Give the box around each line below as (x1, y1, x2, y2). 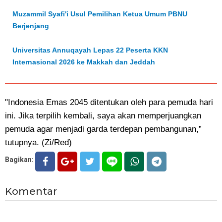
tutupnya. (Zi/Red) (5, 138, 74, 147)
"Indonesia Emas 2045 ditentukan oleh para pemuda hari (5, 98, 213, 107)
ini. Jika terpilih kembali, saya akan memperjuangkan (5, 111, 201, 120)
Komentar (5, 185, 57, 197)
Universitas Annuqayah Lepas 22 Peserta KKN (12, 46, 168, 54)
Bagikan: (5, 156, 34, 164)
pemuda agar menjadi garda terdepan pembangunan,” (5, 124, 202, 134)
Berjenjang (12, 22, 49, 30)
